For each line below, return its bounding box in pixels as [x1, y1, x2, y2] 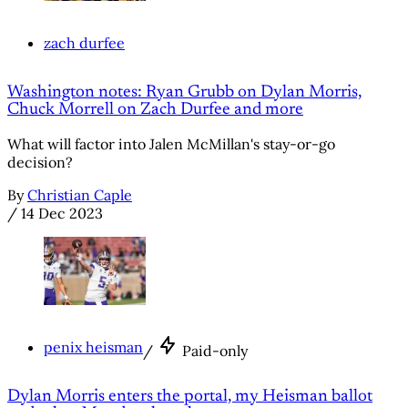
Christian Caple [27, 186, 132, 205]
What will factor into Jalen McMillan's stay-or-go [7, 135, 335, 154]
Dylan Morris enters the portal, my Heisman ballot [7, 387, 372, 405]
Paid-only [182, 341, 248, 360]
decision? [7, 153, 73, 172]
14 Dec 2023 [21, 204, 103, 223]
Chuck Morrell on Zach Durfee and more [7, 100, 303, 118]
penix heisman [44, 337, 143, 356]
